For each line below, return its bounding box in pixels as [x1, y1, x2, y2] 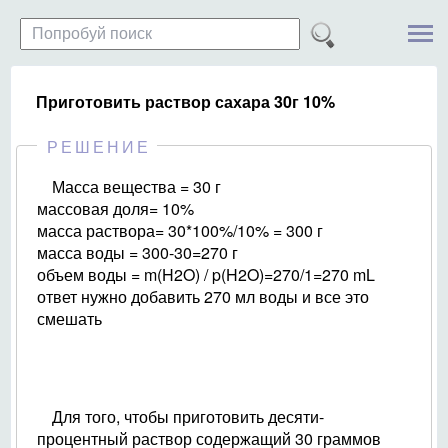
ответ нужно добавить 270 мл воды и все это [37, 285, 369, 308]
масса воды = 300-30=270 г [37, 241, 238, 264]
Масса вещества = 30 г [52, 175, 221, 198]
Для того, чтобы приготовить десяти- [52, 405, 324, 428]
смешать [37, 307, 102, 330]
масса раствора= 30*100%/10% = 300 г [37, 219, 323, 242]
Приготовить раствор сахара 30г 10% [36, 90, 335, 113]
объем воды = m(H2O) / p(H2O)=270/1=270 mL [37, 263, 375, 286]
